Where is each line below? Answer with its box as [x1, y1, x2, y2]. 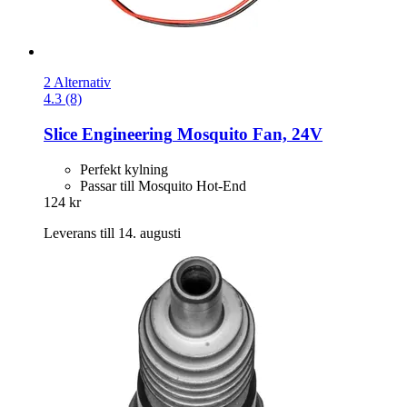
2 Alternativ [44, 74, 111, 91]
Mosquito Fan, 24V [173, 124, 323, 144]
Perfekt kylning [80, 161, 168, 177]
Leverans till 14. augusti [44, 224, 181, 241]
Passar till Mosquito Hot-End [80, 177, 246, 194]
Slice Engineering [44, 124, 173, 144]
